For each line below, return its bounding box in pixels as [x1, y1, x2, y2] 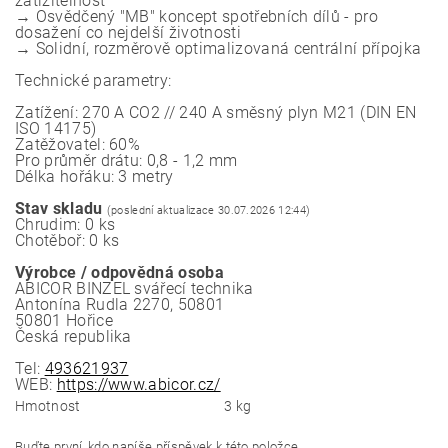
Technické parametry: [15, 71, 172, 90]
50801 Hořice [15, 311, 113, 330]
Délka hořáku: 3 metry [15, 167, 174, 186]
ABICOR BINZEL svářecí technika [15, 279, 254, 298]
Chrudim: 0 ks [15, 215, 116, 234]
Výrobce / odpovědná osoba [15, 263, 224, 282]
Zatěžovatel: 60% [15, 135, 141, 154]
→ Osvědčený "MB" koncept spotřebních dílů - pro [15, 7, 379, 26]
